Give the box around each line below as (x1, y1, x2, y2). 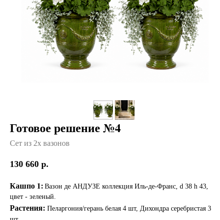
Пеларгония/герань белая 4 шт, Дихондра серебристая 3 (47, 204, 211, 212)
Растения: (10, 201, 45, 213)
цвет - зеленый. (10, 192, 56, 200)
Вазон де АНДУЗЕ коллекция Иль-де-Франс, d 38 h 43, (45, 182, 208, 190)
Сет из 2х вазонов (10, 138, 70, 147)
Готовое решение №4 (10, 118, 121, 136)
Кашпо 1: (10, 179, 43, 191)
